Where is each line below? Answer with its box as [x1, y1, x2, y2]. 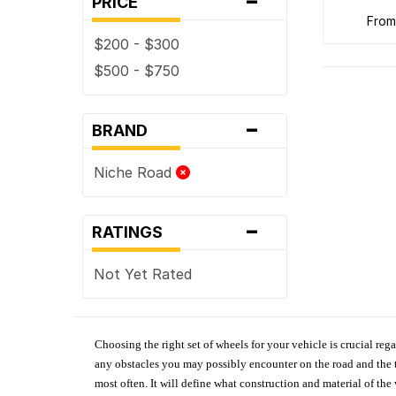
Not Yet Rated [94, 264, 193, 283]
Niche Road [94, 163, 177, 181]
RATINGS [92, 222, 174, 241]
